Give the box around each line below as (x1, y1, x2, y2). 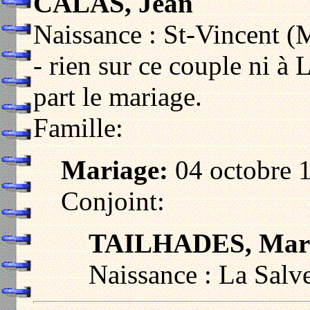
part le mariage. (33, 82, 202, 112)
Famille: (33, 113, 123, 143)
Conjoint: (61, 186, 165, 217)
